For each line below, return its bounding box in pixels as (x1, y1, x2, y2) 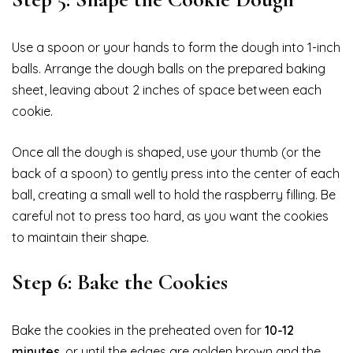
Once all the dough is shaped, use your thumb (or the (12, 144, 321, 161)
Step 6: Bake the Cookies (12, 269, 228, 296)
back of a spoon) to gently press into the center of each (12, 165, 340, 182)
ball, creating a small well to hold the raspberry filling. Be (12, 187, 336, 203)
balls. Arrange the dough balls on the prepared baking (12, 61, 325, 77)
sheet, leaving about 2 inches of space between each (12, 82, 321, 98)
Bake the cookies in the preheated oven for (12, 322, 265, 339)
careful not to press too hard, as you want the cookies (12, 208, 329, 225)
